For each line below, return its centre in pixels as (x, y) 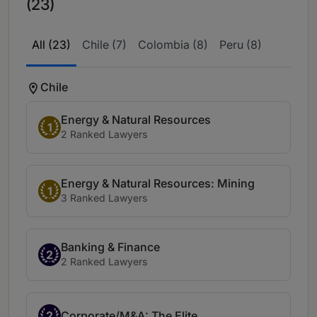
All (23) (51, 45)
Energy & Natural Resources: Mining (158, 184)
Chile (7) (104, 45)
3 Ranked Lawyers (104, 198)
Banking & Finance (110, 247)
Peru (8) (241, 45)
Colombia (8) (173, 45)
